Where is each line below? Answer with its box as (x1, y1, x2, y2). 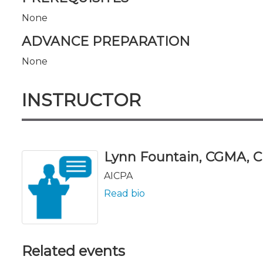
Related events (22, 242, 125, 259)
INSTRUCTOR (22, 89, 141, 111)
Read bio (104, 187, 145, 199)
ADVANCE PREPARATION (22, 33, 190, 49)
